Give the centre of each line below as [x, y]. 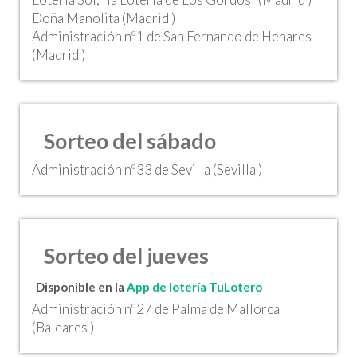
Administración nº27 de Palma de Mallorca [156, 309]
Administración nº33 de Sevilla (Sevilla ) [147, 169]
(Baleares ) [63, 327]
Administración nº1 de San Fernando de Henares [172, 36]
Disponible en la [81, 287]
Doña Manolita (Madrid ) [104, 18]
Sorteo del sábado [130, 140]
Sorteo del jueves [126, 255]
